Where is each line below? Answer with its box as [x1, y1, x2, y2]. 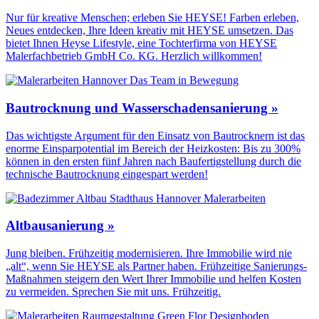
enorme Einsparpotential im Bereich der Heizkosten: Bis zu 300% [6, 142, 300, 155]
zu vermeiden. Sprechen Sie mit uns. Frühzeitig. [6, 286, 221, 298]
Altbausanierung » [6, 218, 115, 234]
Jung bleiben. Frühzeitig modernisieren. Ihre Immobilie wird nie [6, 247, 292, 260]
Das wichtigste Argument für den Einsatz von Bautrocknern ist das [6, 129, 305, 142]
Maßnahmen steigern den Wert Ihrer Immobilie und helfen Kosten [6, 273, 301, 286]
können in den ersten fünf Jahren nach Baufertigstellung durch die [6, 155, 301, 167]
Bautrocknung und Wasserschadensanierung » [6, 100, 278, 115]
